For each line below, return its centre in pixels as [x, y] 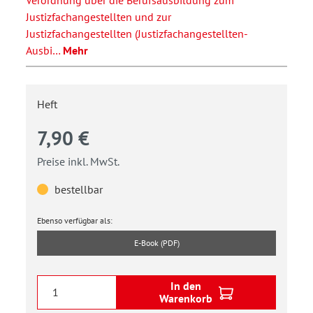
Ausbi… [44, 50]
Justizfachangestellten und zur [99, 16]
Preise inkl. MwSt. [78, 161]
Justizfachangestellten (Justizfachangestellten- [137, 33]
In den [186, 286]
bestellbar [77, 189]
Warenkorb [186, 299]
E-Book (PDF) [156, 242]
